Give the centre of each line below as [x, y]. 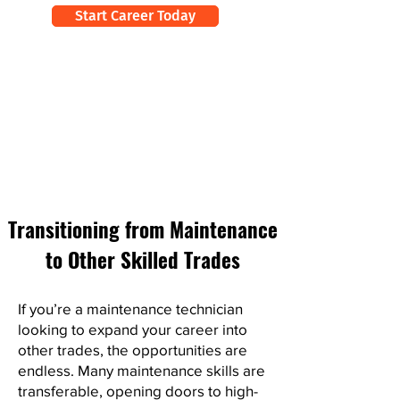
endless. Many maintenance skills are [142, 370]
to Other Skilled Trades [142, 260]
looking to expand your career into [133, 329]
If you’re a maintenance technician [130, 308]
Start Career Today [135, 16]
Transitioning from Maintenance [142, 229]
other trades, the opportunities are [133, 350]
